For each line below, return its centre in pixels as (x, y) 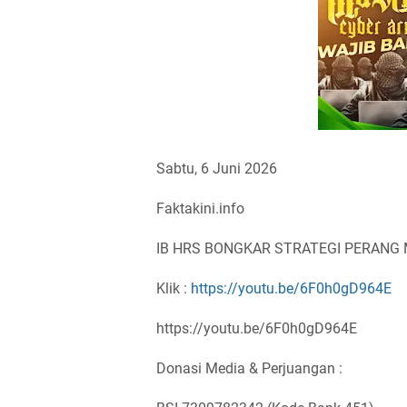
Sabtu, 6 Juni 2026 (217, 169)
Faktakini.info (200, 208)
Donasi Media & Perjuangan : (251, 368)
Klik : (174, 288)
